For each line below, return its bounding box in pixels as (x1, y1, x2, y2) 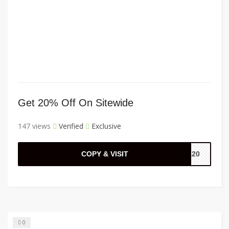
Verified (57, 121, 83, 131)
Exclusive (89, 121, 121, 131)
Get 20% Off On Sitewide (18, 97, 133, 109)
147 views (18, 121, 51, 131)
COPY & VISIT (81, 150, 129, 158)
